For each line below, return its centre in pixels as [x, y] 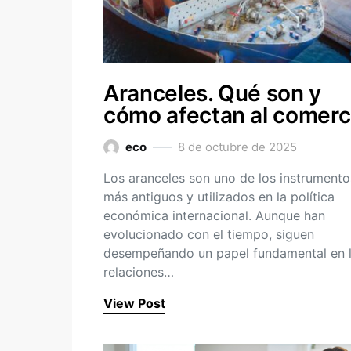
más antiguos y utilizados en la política [219, 197]
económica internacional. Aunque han [214, 215]
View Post [134, 303]
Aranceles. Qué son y [212, 93]
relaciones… [139, 272]
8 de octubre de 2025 [237, 147]
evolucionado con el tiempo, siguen [209, 234]
